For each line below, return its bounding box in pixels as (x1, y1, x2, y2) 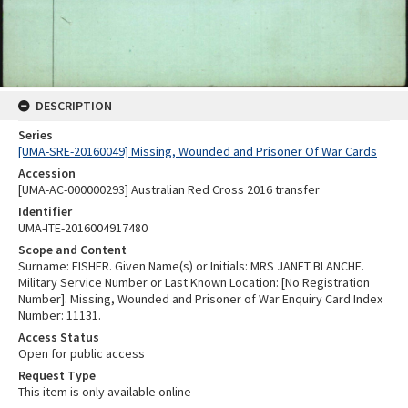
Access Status (18, 328, 99, 345)
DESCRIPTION (36, 97, 112, 114)
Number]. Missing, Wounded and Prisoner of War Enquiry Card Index (18, 290, 382, 307)
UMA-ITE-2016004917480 (18, 219, 148, 236)
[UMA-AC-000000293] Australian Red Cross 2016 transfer (18, 180, 320, 198)
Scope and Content (18, 240, 127, 258)
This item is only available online (18, 382, 191, 400)
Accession (18, 164, 76, 181)
